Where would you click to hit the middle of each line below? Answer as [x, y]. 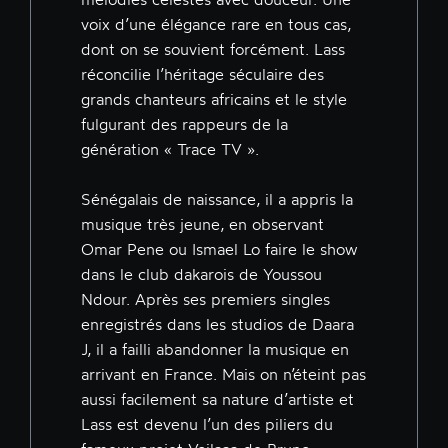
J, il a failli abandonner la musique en [215, 348]
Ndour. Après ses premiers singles [205, 298]
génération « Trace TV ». [170, 148]
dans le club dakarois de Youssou [201, 273]
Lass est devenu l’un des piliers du [207, 423]
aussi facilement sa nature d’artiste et [217, 398]
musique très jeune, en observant [202, 223]
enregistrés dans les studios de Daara [217, 323]
